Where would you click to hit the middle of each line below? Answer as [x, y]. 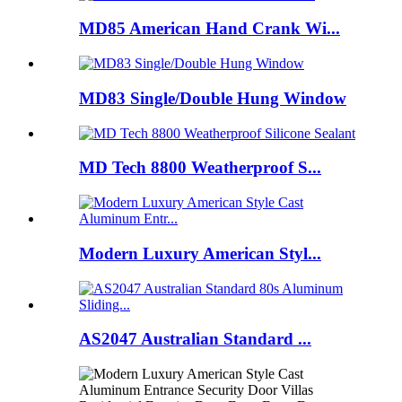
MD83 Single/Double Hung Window [213, 98]
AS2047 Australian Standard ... [195, 339]
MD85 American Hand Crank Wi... [210, 29]
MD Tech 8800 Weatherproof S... [200, 168]
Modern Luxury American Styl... [200, 253]
